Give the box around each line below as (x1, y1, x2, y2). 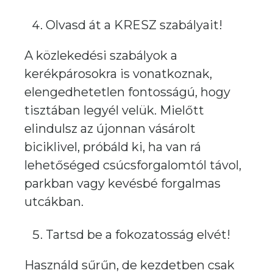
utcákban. (24, 194, 83, 209)
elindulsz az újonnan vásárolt (24, 121, 196, 136)
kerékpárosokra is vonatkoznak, (24, 66, 212, 81)
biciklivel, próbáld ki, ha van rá (24, 140, 201, 154)
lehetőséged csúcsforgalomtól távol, (24, 158, 241, 172)
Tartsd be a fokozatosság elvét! (46, 227, 230, 242)
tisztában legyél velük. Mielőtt (24, 103, 204, 118)
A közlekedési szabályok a (24, 48, 177, 63)
